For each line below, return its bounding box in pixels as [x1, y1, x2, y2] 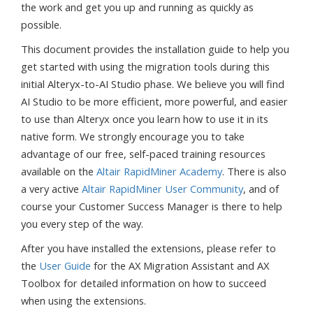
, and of [243, 181, 279, 196]
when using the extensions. [21, 293, 146, 307]
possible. [21, 17, 61, 31]
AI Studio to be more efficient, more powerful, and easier [21, 94, 288, 108]
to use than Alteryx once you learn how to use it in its [21, 111, 268, 126]
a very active [21, 181, 82, 196]
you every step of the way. [21, 216, 143, 231]
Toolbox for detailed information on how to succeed [21, 275, 266, 290]
